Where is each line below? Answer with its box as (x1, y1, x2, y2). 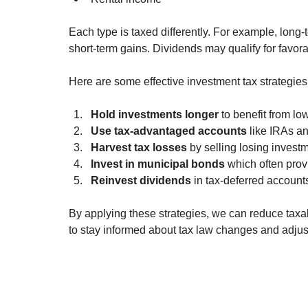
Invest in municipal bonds (91, 158, 225, 170)
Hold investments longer (91, 109, 219, 121)
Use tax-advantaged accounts (91, 125, 247, 137)
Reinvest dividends (91, 175, 191, 187)
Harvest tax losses (91, 142, 187, 154)
